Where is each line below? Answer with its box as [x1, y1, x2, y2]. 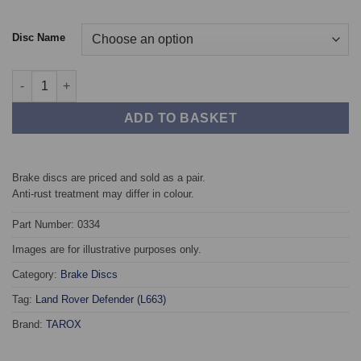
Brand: [12, 318, 46, 331]
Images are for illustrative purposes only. [12, 243, 201, 256]
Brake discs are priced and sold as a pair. [12, 171, 205, 184]
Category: [12, 268, 60, 281]
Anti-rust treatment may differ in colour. [12, 187, 194, 200]
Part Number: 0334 [12, 218, 100, 231]
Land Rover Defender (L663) [35, 293, 166, 306]
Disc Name [12, 31, 65, 44]
